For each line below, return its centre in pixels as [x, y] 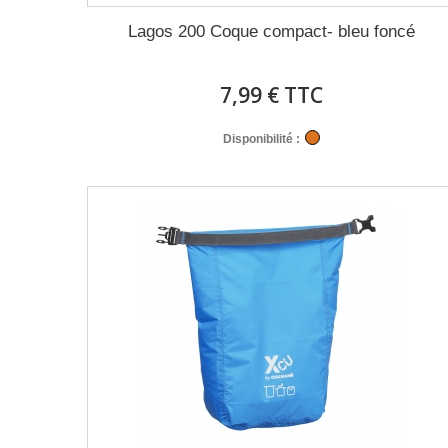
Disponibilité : [262, 139]
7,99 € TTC [272, 95]
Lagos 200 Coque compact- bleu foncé [272, 31]
